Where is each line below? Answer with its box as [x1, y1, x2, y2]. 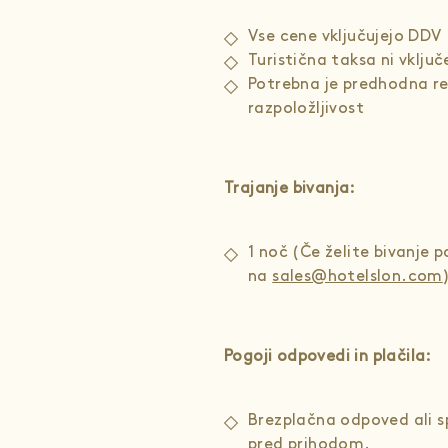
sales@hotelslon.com [272, 269, 443, 284]
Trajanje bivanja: [224, 181, 356, 196]
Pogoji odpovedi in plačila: [224, 349, 432, 364]
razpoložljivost [248, 101, 365, 116]
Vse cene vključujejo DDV [248, 29, 442, 44]
